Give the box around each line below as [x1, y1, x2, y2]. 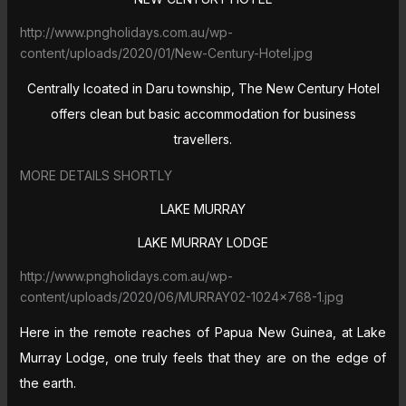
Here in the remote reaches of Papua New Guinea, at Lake [19, 324, 387, 340]
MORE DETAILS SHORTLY [19, 167, 172, 183]
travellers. [174, 130, 232, 147]
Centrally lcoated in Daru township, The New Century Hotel [26, 80, 380, 96]
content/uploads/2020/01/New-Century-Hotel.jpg [19, 44, 313, 61]
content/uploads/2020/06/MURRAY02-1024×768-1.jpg [19, 288, 343, 304]
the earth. [19, 374, 76, 391]
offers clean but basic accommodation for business [50, 105, 356, 121]
